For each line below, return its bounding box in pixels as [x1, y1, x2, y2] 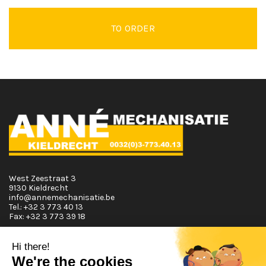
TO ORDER [111, 23, 155, 34]
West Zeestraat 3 [9, 173, 76, 183]
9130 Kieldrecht [9, 182, 68, 193]
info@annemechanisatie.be [9, 192, 115, 202]
